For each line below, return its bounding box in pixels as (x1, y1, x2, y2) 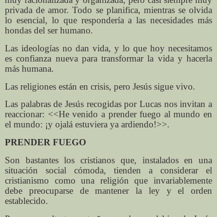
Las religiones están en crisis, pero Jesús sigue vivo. (5, 81, 195, 92)
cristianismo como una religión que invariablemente (5, 175, 212, 186)
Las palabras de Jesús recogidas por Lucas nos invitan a (5, 99, 212, 109)
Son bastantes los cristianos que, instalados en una (5, 155, 212, 166)
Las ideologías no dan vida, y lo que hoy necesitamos (5, 43, 212, 53)
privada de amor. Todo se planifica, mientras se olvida (5, 5, 212, 15)
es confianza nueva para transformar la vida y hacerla (5, 53, 212, 63)
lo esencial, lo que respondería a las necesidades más (5, 15, 212, 25)
